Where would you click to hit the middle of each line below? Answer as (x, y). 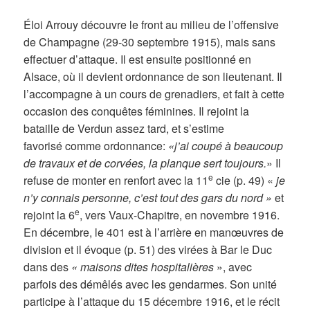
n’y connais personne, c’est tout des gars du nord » (148, 197)
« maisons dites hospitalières (143, 266)
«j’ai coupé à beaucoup (226, 145)
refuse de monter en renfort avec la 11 (116, 180)
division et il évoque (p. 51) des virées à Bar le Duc (148, 249)
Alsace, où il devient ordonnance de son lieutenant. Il (153, 76)
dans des (48, 266)
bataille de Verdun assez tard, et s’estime (124, 128)
